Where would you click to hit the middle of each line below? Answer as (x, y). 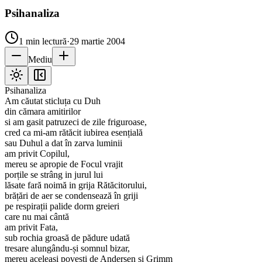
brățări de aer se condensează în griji (71, 196)
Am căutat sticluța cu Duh (53, 101)
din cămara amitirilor (43, 112)
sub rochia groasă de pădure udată (67, 238)
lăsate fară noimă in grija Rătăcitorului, (76, 185)
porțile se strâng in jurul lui (54, 175)
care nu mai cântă (37, 217)
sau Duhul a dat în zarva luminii (63, 143)
